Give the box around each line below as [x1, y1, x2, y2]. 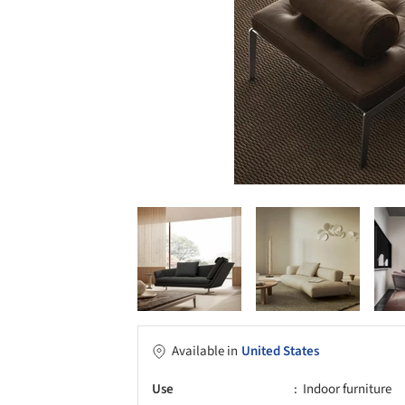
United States [241, 341, 319, 361]
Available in [172, 341, 238, 361]
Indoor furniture [303, 379, 392, 399]
